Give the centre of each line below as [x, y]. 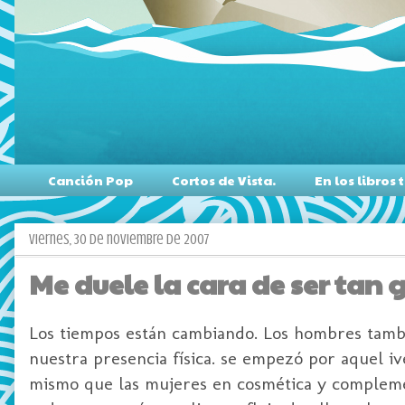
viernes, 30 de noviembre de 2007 [119, 239]
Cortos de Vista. [224, 180]
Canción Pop [90, 180]
